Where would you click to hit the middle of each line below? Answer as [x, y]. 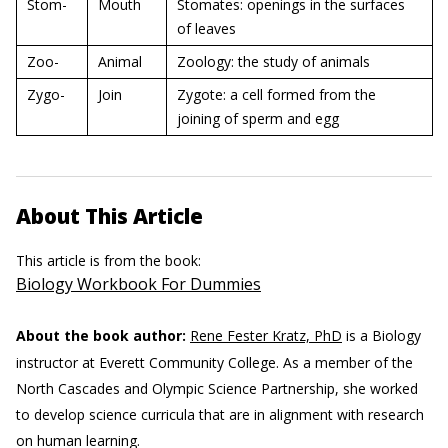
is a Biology [381, 335]
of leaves [206, 28]
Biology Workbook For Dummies [138, 284]
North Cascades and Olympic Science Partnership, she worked [217, 388]
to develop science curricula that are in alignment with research [220, 414]
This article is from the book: [110, 260]
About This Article [109, 216]
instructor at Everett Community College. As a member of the [214, 362]
